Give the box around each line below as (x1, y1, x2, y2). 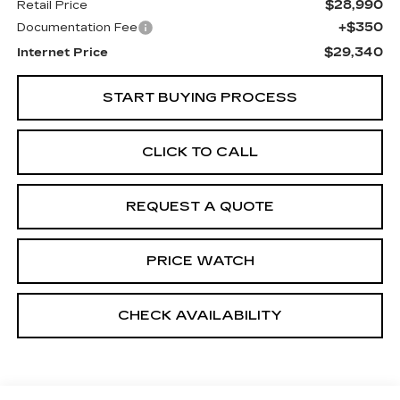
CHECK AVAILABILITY (118, 307, 282, 323)
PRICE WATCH (146, 253, 254, 269)
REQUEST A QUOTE (126, 198, 274, 214)
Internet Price (16, 46, 108, 60)
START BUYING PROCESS (103, 89, 297, 105)
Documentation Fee (16, 21, 137, 35)
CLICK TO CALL (142, 144, 258, 160)
